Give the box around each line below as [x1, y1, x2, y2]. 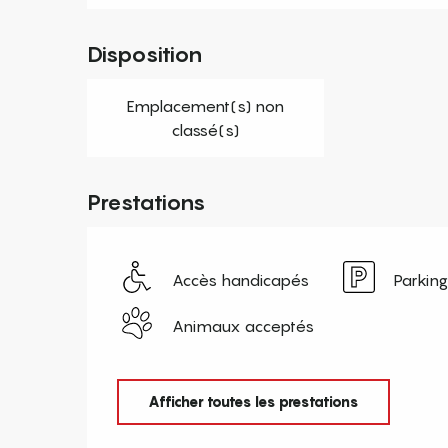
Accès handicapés [172, 269, 310, 290]
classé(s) [171, 119, 240, 140]
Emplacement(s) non [126, 95, 284, 116]
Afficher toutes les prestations [147, 393, 359, 411]
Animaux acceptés [172, 315, 315, 336]
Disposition [87, 40, 203, 67]
